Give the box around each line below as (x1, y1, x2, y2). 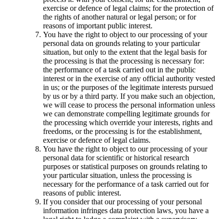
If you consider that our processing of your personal (43, 197, 202, 206)
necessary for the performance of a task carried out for (43, 179, 209, 188)
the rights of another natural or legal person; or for (43, 12, 196, 21)
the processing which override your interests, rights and (43, 118, 213, 127)
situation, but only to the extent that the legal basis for (43, 47, 207, 56)
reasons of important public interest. (43, 21, 153, 30)
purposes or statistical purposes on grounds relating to (43, 162, 207, 171)
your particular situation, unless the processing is (43, 171, 192, 179)
